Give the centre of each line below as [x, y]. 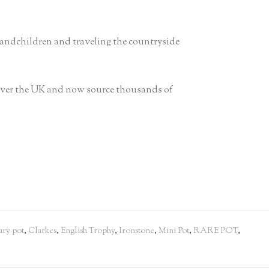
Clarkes [42, 231]
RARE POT [216, 231]
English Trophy [88, 231]
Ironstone [137, 231]
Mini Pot [174, 231]
